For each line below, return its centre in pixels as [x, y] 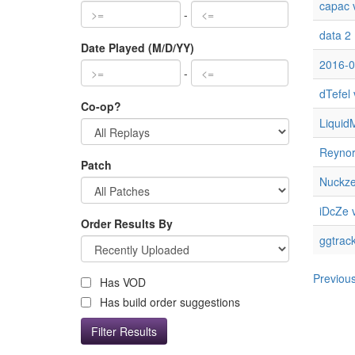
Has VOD [121, 282]
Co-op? [101, 106]
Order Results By [127, 223]
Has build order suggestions [168, 302]
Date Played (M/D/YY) [137, 48]
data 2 [335, 35]
